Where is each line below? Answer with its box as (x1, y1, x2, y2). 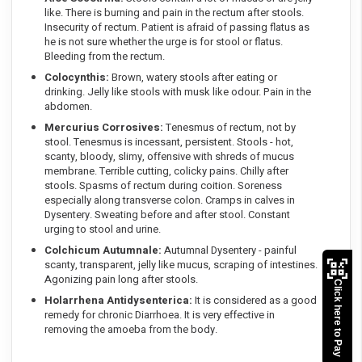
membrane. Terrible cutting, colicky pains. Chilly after (44, 163, 288, 179)
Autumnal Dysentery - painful (162, 242, 297, 259)
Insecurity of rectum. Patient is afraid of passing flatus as (44, 19, 309, 36)
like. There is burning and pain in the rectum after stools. (44, 5, 304, 21)
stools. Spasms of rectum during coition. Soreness (44, 178, 282, 194)
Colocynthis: (44, 69, 109, 86)
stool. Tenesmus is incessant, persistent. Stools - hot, (44, 134, 293, 150)
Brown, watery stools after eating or (109, 69, 277, 86)
